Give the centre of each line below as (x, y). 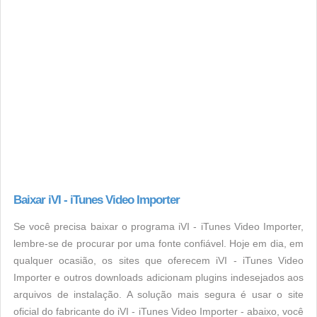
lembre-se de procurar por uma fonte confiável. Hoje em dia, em (158, 243)
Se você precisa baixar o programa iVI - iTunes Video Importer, (158, 226)
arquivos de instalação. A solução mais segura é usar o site (158, 294)
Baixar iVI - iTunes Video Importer (97, 200)
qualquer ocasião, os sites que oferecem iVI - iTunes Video (158, 260)
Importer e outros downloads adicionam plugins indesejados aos (158, 277)
